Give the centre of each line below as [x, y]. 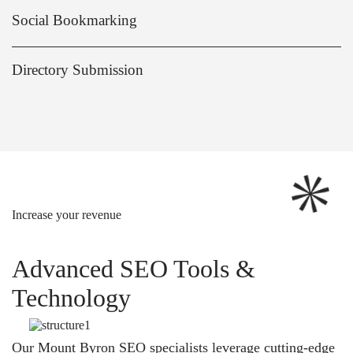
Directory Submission [78, 70]
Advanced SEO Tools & [134, 269]
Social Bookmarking [74, 20]
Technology [71, 298]
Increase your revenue [67, 215]
